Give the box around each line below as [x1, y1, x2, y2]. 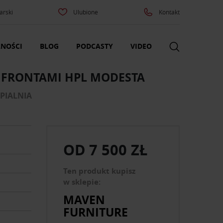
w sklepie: [63, 177, 101, 188]
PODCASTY [76, 41, 113, 51]
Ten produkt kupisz [63, 166, 136, 177]
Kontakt [158, 8, 180, 16]
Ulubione [73, 8, 99, 16]
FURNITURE [63, 204, 128, 220]
